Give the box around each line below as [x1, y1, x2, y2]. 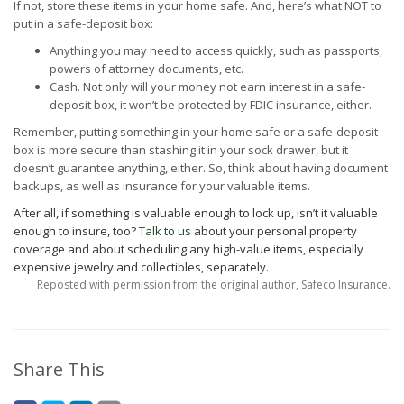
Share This [14, 357, 105, 381]
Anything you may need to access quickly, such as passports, [50, 42, 382, 59]
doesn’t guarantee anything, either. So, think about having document [14, 160, 388, 176]
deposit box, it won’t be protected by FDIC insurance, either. [50, 96, 372, 113]
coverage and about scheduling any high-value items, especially [14, 241, 363, 257]
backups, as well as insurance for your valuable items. [14, 178, 310, 194]
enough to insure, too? [14, 223, 139, 239]
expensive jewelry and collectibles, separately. [14, 259, 269, 275]
